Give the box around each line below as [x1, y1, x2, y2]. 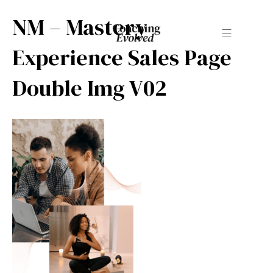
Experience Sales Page [12, 43, 232, 73]
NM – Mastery [12, 12, 147, 42]
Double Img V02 [12, 73, 166, 103]
